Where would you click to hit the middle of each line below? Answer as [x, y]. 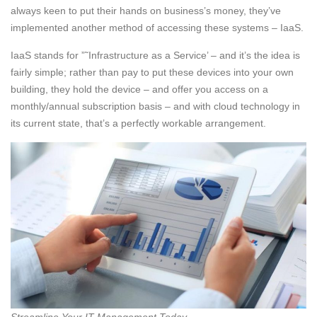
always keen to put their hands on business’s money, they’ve [146, 10]
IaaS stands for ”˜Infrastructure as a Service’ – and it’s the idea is [155, 55]
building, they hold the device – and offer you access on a [139, 89]
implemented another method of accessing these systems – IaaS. [157, 27]
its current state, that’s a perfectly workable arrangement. [138, 123]
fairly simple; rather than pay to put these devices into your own [152, 72]
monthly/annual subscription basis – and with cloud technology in [155, 106]
